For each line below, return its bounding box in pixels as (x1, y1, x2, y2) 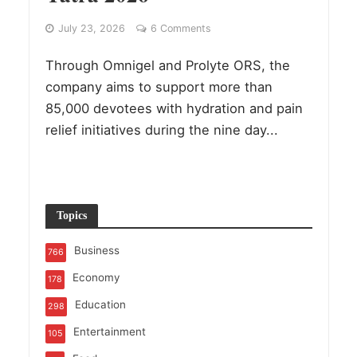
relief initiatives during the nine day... (45, 122, 278, 139)
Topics (56, 209, 87, 222)
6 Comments (150, 22, 211, 35)
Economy (72, 271, 120, 284)
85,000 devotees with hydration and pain (45, 100, 303, 117)
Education (74, 298, 126, 312)
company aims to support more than (45, 79, 273, 96)
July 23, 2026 (57, 22, 125, 35)
